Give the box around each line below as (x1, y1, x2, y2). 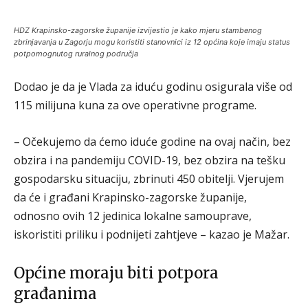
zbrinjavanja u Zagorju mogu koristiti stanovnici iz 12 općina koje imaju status (14, 37, 290, 47)
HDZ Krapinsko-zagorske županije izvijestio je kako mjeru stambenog (14, 25, 262, 35)
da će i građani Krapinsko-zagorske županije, (14, 190, 247, 205)
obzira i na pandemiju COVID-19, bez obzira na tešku (14, 153, 285, 168)
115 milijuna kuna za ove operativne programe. (14, 98, 256, 113)
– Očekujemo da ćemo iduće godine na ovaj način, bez (14, 134, 291, 149)
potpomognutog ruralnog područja (14, 49, 138, 58)
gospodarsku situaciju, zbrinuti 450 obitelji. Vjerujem (14, 171, 284, 186)
